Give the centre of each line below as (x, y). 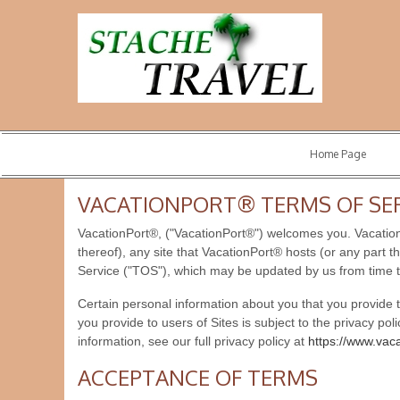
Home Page (337, 154)
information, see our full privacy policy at (193, 341)
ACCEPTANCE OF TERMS (198, 377)
